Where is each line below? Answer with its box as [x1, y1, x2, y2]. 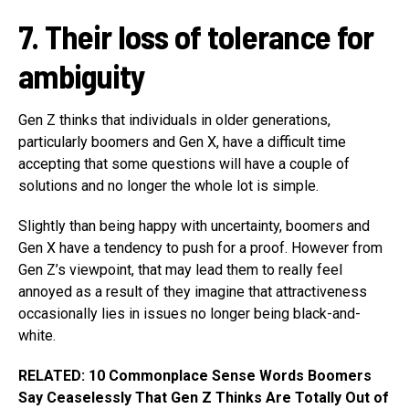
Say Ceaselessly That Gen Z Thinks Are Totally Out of [18, 389, 389, 407]
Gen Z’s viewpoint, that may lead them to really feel [18, 261, 342, 279]
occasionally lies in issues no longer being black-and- [18, 305, 361, 323]
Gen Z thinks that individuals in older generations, [18, 111, 330, 130]
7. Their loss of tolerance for [18, 16, 374, 57]
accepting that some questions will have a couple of [18, 155, 350, 173]
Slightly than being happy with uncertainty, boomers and [18, 217, 370, 236]
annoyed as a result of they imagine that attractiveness [18, 283, 367, 301]
